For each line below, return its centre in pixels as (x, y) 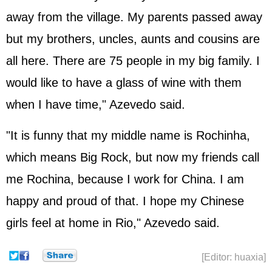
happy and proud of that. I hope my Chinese (125, 201)
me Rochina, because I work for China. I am (125, 179)
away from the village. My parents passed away (134, 17)
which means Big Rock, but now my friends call (133, 157)
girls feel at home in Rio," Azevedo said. (113, 223)
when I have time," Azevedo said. (96, 104)
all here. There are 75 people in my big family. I (133, 61)
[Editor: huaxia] (234, 257)
